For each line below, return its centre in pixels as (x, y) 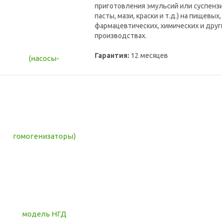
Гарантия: (112, 56)
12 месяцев (149, 56)
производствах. (121, 36)
